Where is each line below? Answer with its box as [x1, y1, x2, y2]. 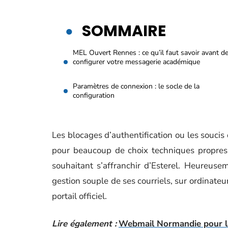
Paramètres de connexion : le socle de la [73, 81, 199, 91]
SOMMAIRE [82, 20, 166, 42]
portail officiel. [52, 190, 107, 202]
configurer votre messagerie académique [73, 57, 200, 67]
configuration [73, 91, 115, 100]
